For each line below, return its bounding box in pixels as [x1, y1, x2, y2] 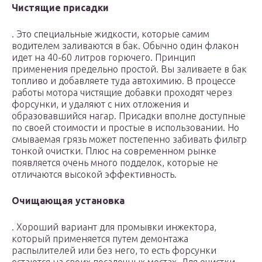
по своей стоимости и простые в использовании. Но [12, 122, 239, 133]
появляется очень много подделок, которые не [12, 157, 218, 168]
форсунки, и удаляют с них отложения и [12, 99, 189, 110]
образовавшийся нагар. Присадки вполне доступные [12, 111, 246, 122]
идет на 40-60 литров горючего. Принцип [12, 52, 195, 63]
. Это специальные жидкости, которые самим [12, 29, 209, 40]
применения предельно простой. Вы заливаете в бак [12, 64, 247, 75]
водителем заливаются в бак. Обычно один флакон [12, 40, 239, 51]
